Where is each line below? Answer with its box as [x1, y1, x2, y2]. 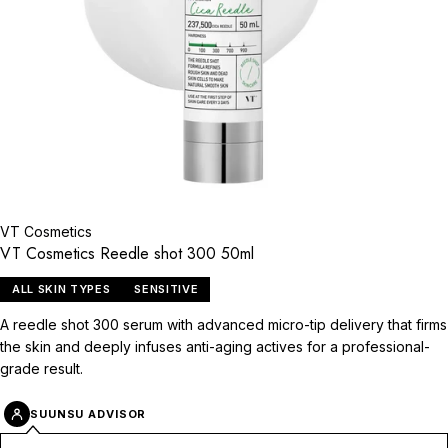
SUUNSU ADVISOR [30, 406, 147, 421]
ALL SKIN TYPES [12, 282, 111, 297]
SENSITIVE [134, 282, 199, 297]
